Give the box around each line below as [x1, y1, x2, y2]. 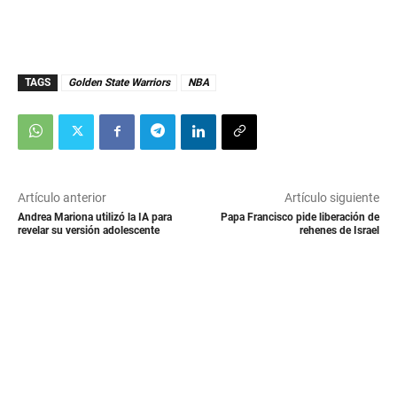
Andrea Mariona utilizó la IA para [18, 211, 172, 224]
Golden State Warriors [68, 76, 170, 90]
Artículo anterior [18, 191, 106, 206]
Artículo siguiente [284, 191, 379, 206]
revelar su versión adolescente [18, 224, 160, 237]
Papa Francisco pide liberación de [220, 211, 379, 224]
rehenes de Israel [299, 224, 379, 237]
